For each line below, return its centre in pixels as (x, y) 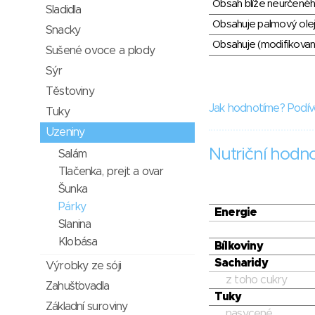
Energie (236, 213)
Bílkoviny (239, 246)
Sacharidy (241, 263)
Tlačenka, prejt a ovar (111, 172)
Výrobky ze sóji (83, 266)
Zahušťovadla (78, 286)
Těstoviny (70, 91)
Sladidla (64, 10)
